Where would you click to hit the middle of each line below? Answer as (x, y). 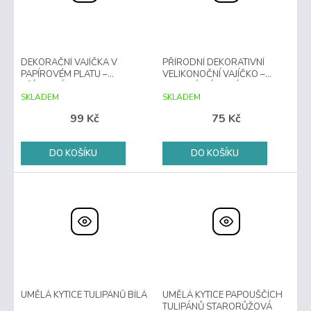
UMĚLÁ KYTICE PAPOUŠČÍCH (222, 295)
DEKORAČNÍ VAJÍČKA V (48, 63)
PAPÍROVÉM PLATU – (64, 75)
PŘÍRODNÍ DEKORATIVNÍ (213, 63)
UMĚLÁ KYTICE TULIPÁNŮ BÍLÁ (84, 295)
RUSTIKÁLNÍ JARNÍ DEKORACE (225, 86)
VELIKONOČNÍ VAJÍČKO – (214, 75)
